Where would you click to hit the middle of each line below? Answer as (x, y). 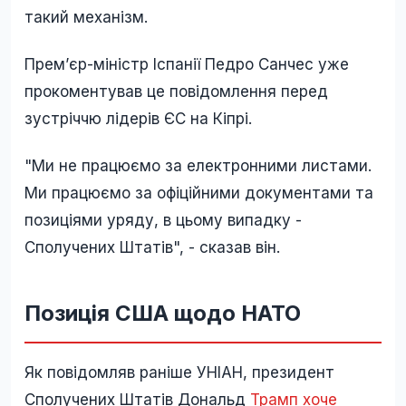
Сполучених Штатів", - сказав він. (152, 248)
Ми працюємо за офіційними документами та (199, 193)
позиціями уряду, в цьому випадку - (163, 221)
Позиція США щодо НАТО (163, 314)
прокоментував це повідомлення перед (176, 92)
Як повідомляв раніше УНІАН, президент (179, 373)
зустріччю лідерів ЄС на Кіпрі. (138, 119)
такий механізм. (86, 18)
